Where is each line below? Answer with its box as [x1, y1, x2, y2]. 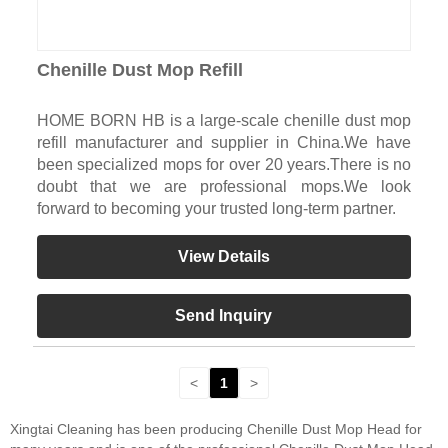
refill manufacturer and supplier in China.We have [36, 134, 412, 152]
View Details [177, 248, 270, 266]
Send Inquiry [175, 307, 273, 325]
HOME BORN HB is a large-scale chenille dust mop [36, 112, 412, 130]
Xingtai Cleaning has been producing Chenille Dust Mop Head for [10, 421, 422, 438]
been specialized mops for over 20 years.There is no [36, 156, 412, 174]
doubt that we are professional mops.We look [36, 178, 412, 196]
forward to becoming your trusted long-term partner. [36, 200, 396, 218]
